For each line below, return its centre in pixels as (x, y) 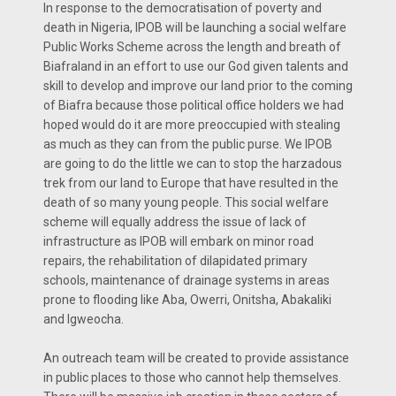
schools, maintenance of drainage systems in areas (187, 280)
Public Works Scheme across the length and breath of (192, 46)
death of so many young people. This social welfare (186, 202)
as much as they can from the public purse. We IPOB (188, 144)
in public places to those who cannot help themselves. (192, 377)
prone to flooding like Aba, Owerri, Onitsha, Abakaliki (187, 299)
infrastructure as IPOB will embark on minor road (179, 241)
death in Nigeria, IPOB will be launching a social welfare (195, 27)
